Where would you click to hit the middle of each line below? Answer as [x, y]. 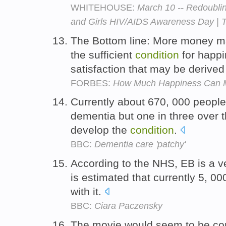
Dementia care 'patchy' [140, 145]
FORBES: [92, 83]
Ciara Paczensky [128, 206]
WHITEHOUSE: [104, 7]
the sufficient [103, 54]
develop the [100, 130]
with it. [88, 192]
